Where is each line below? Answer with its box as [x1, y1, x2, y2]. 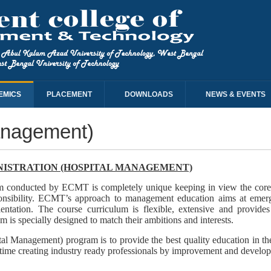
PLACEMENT [47, 90, 92, 99]
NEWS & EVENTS [206, 90, 266, 99]
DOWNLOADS [125, 90, 173, 99]
